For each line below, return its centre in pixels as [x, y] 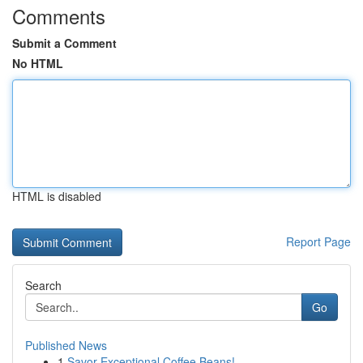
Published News [66, 345]
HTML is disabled [57, 196]
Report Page [318, 241]
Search [43, 285]
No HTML [38, 63]
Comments [59, 16]
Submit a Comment [64, 43]
